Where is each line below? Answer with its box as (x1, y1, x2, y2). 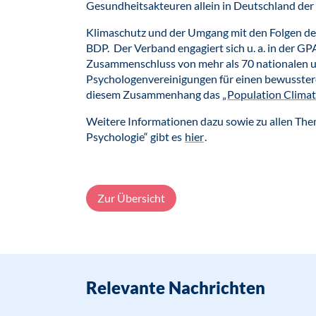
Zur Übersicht (97, 191, 165, 205)
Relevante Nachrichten (86, 277, 265, 298)
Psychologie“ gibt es (86, 130, 184, 143)
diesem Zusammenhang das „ (86, 87, 226, 101)
